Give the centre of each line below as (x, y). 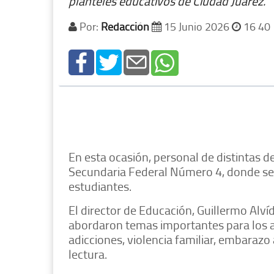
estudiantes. (100, 186)
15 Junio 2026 (197, 27)
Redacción (125, 27)
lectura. (88, 254)
